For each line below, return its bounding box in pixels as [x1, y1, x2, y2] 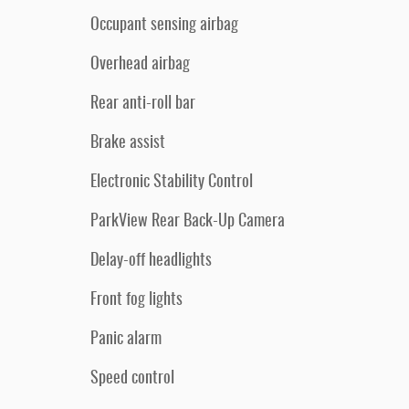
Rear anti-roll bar [90, 96, 195, 112]
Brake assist [90, 135, 165, 152]
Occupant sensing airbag [90, 17, 238, 34]
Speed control [90, 371, 174, 387]
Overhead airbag [90, 57, 190, 73]
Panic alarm [90, 331, 162, 348]
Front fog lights [90, 292, 183, 309]
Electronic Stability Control [90, 174, 253, 191]
